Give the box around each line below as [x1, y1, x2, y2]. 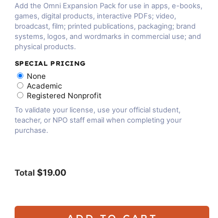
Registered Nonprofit [27, 91, 102, 100]
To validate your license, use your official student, [15, 105, 181, 114]
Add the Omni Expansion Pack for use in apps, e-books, [15, 1, 202, 10]
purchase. [15, 126, 48, 135]
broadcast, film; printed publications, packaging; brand [15, 21, 196, 31]
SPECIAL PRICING [15, 59, 86, 67]
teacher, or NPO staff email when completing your [15, 115, 182, 125]
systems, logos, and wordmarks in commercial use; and [15, 32, 201, 41]
